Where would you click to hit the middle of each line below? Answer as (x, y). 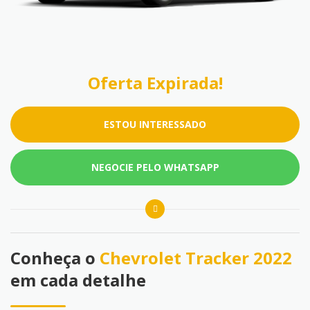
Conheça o (55, 258)
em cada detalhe (78, 280)
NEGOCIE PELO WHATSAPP (155, 167)
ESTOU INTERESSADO (155, 125)
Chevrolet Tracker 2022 (196, 258)
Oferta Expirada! (155, 83)
